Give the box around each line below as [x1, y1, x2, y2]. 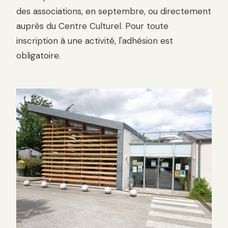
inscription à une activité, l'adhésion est [16, 35, 173, 47]
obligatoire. [16, 50, 61, 62]
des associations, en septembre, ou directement [16, 6, 211, 17]
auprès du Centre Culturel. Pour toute [16, 20, 168, 32]
